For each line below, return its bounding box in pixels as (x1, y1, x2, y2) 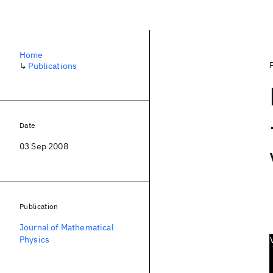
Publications (28, 60, 77, 71)
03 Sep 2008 (19, 141, 68, 152)
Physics (19, 234, 50, 245)
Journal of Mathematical (19, 222, 114, 233)
